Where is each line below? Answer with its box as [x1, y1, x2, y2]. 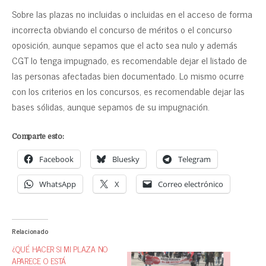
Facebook [39, 153, 74, 164]
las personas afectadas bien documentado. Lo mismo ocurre [12, 67, 244, 83]
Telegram [178, 153, 211, 164]
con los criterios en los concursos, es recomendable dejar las [12, 83, 245, 99]
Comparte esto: [12, 132, 64, 141]
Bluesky [112, 153, 140, 164]
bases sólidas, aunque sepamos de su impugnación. [12, 98, 210, 114]
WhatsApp [39, 178, 76, 189]
